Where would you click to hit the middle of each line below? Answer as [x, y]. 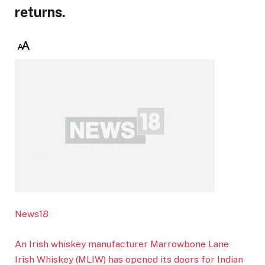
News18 [32, 214]
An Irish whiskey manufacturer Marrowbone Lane [122, 244]
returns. [40, 12]
